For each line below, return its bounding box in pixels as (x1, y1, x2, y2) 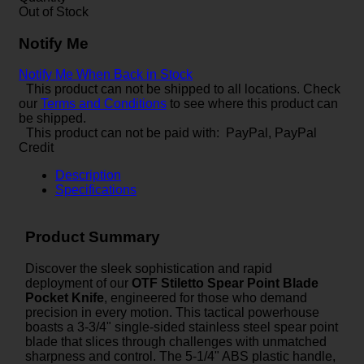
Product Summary (25, 228, 160, 246)
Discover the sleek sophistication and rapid (25, 261, 272, 275)
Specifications (55, 183, 136, 197)
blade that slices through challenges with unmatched (25, 334, 327, 349)
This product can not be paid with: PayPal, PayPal (26, 126, 317, 141)
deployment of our (25, 275, 132, 290)
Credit (19, 141, 54, 155)
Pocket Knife (25, 290, 104, 305)
